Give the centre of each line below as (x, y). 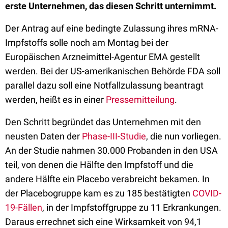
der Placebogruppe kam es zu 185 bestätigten (99, 193)
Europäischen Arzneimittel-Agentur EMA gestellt (103, 57)
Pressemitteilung (140, 99)
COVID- (207, 193)
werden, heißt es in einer (55, 99)
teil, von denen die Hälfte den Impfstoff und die (99, 165)
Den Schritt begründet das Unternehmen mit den (103, 122)
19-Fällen (24, 207)
